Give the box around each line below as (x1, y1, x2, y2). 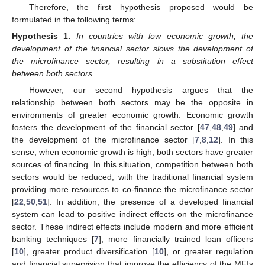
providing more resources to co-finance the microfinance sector (12, 185, 253, 195)
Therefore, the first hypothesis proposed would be (28, 2, 253, 12)
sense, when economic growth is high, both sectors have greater (12, 147, 253, 157)
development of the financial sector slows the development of (12, 44, 253, 53)
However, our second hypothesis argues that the (28, 85, 253, 95)
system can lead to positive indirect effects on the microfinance (12, 209, 253, 219)
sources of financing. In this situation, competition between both (12, 160, 253, 170)
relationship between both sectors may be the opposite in (12, 98, 253, 108)
